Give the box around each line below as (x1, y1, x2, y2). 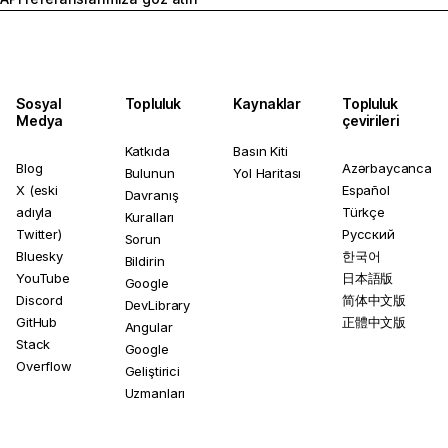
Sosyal (16, 95, 62, 112)
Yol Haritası (233, 165, 302, 181)
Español (341, 182, 390, 198)
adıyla (16, 204, 53, 220)
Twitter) (16, 226, 62, 242)
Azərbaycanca (341, 160, 432, 176)
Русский (341, 226, 395, 242)
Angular (124, 319, 173, 335)
